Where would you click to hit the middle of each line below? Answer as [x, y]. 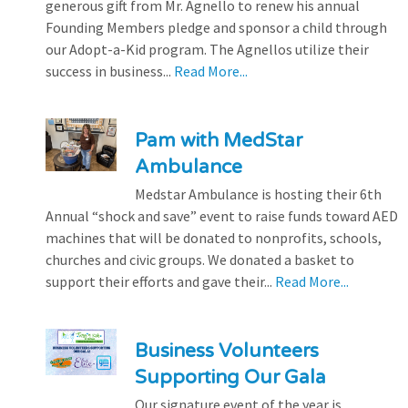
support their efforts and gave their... [160, 281]
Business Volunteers [226, 351]
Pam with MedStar [218, 140]
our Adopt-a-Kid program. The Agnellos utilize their [207, 49]
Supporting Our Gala [230, 377]
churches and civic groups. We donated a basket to [200, 259]
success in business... [110, 71]
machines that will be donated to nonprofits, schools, [214, 237]
